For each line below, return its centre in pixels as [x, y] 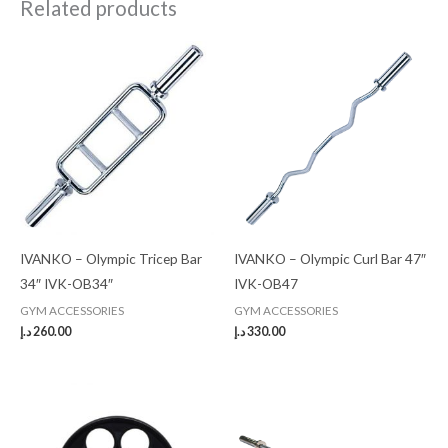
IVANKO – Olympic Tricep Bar [111, 259]
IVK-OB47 [266, 284]
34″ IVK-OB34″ [66, 284]
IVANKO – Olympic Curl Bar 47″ [330, 259]
